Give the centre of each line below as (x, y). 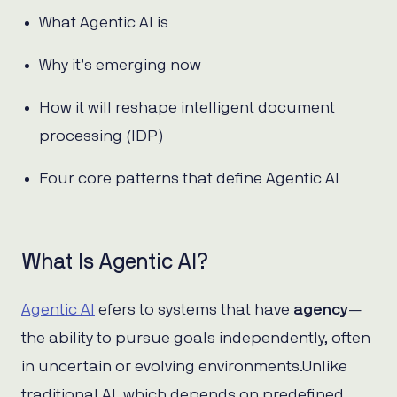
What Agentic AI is (104, 23)
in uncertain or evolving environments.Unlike (184, 366)
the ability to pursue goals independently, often (196, 338)
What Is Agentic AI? (115, 262)
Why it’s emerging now (120, 65)
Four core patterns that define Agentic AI (189, 179)
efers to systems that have (194, 310)
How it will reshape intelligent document (187, 108)
